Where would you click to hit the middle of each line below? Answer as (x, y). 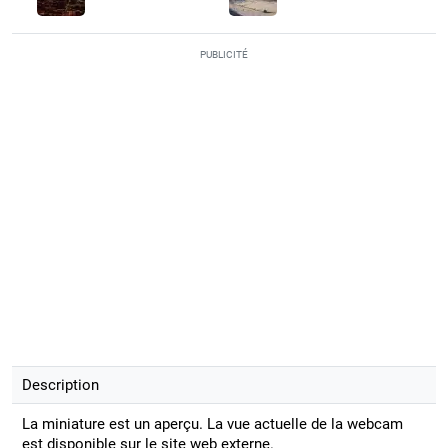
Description (60, 384)
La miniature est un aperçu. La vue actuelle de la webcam (212, 423)
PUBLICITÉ (224, 54)
